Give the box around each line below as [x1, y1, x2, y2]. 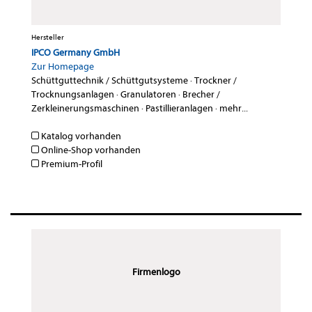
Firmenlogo [132, 266, 180, 279]
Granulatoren [120, 88, 176, 101]
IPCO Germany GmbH [31, 47, 120, 59]
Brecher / [182, 88, 220, 101]
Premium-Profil [39, 158, 102, 171]
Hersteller [31, 33, 64, 42]
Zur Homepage [31, 61, 94, 73]
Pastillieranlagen [146, 102, 213, 115]
